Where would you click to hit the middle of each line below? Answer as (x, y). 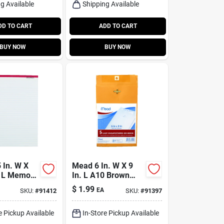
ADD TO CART (118, 26)
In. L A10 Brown (101, 175)
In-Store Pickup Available (121, 213)
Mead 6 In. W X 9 (103, 165)
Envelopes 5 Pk (100, 184)
